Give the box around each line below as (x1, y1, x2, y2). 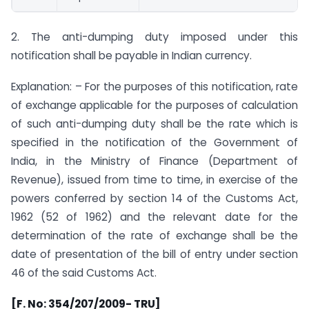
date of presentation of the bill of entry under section (11, 246, 298, 261)
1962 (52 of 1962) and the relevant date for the (11, 209, 298, 224)
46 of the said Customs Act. (11, 265, 157, 280)
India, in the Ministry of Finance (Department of (11, 153, 298, 168)
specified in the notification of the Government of (11, 134, 298, 150)
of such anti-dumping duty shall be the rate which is (11, 116, 298, 131)
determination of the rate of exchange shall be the (11, 228, 298, 243)
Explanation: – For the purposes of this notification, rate (11, 79, 298, 94)
